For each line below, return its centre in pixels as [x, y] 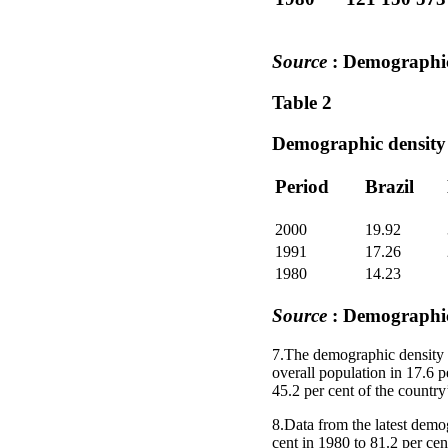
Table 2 [302, 102]
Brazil [389, 187]
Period [302, 187]
